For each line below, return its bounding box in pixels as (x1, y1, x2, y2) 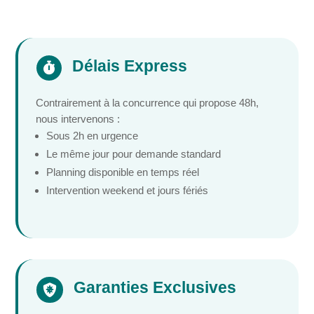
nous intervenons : (36, 112, 121, 125)
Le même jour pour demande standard (46, 147, 221, 160)
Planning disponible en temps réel (46, 165, 200, 178)
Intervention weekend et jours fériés (46, 184, 209, 196)
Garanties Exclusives (73, 278, 236, 296)
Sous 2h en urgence (46, 129, 139, 142)
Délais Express (71, 56, 187, 75)
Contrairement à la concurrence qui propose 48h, (36, 96, 259, 109)
